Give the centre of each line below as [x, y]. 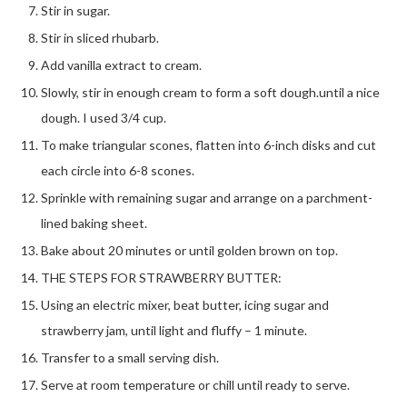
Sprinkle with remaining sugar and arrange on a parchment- [207, 197]
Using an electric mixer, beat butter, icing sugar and [185, 304]
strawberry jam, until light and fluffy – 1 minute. [174, 330]
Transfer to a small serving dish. [130, 357]
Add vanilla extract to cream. [121, 65]
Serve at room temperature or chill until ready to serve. [195, 384]
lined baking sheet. [94, 223]
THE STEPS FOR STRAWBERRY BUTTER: [161, 277]
